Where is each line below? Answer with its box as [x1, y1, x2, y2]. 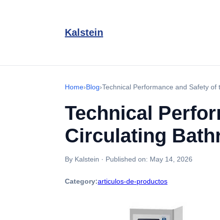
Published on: [106, 155, 150, 163]
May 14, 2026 [150, 155, 192, 163]
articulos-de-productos [98, 177, 167, 185]
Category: [65, 177, 98, 185]
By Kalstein [65, 155, 99, 163]
